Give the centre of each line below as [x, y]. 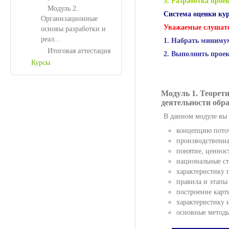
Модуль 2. [63, 8]
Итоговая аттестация [79, 51]
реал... [51, 39]
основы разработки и [73, 29]
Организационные [69, 19]
